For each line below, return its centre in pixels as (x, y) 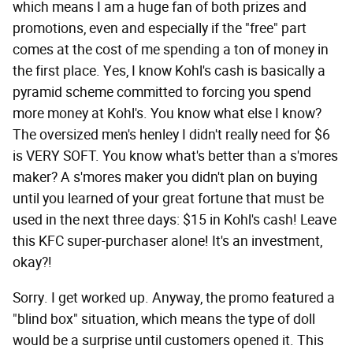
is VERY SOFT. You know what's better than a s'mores (175, 156)
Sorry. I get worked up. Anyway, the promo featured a (174, 297)
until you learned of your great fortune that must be (168, 198)
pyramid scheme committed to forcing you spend (162, 92)
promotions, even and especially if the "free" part (160, 28)
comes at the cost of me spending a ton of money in (171, 49)
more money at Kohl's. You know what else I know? (167, 113)
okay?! (32, 262)
